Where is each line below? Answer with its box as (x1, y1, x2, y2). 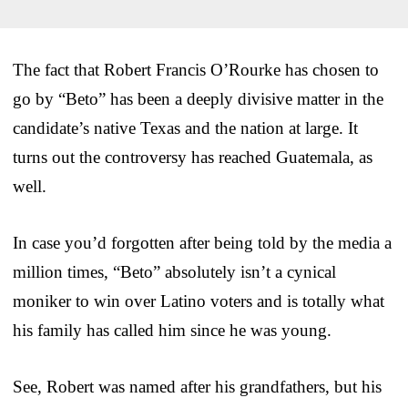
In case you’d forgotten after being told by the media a (13, 232, 392, 252)
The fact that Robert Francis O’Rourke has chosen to (13, 59, 379, 79)
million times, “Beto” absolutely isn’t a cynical (13, 261, 336, 281)
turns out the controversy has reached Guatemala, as (13, 147, 372, 167)
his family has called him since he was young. (13, 320, 331, 340)
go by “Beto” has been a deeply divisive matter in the (13, 88, 383, 108)
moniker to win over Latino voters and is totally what (13, 291, 384, 311)
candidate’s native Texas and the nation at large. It (13, 117, 358, 138)
